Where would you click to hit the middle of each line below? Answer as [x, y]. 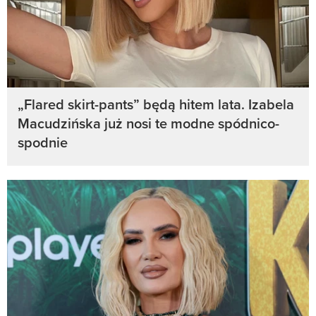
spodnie [43, 142]
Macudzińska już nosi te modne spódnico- [148, 123]
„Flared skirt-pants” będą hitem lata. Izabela [156, 104]
